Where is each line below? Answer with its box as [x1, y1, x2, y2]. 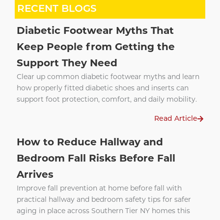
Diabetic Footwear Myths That [17, 25, 174, 37]
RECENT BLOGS [17, 2, 97, 14]
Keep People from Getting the [17, 41, 175, 53]
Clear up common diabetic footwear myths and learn [17, 72, 199, 82]
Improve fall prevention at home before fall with [17, 184, 182, 193]
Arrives [17, 168, 54, 181]
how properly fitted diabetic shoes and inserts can [17, 83, 189, 93]
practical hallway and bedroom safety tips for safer [17, 195, 191, 204]
